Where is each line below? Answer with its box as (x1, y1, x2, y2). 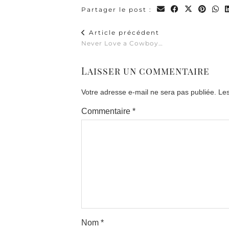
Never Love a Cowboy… (81, 39, 163, 47)
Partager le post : (81, 6, 154, 13)
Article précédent (86, 29, 159, 36)
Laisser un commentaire (81, 65, 210, 77)
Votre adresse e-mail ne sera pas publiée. (81, 88, 216, 96)
